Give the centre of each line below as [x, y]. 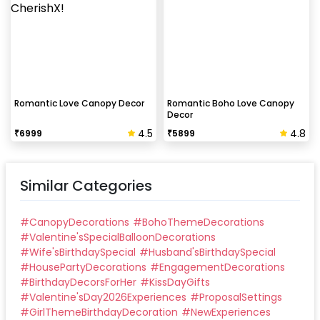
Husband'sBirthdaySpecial [212, 252]
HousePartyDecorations [88, 267]
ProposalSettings [241, 297]
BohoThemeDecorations [203, 222]
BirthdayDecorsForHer [83, 282]
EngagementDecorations [222, 267]
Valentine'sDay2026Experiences [108, 297]
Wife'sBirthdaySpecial [82, 252]
